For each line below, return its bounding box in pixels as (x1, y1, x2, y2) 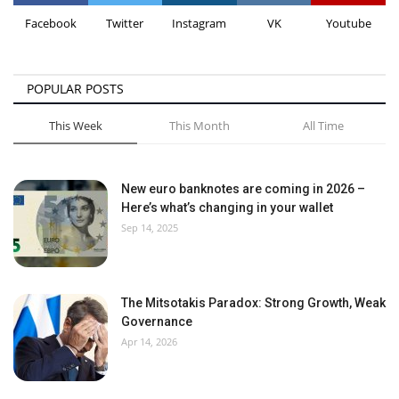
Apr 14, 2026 (121, 334, 177, 348)
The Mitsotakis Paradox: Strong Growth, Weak (121, 295, 386, 310)
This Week (48, 117, 102, 134)
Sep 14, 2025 (121, 220, 178, 234)
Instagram (172, 14, 227, 31)
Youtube (325, 14, 371, 31)
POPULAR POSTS (27, 79, 124, 97)
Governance (121, 313, 192, 329)
